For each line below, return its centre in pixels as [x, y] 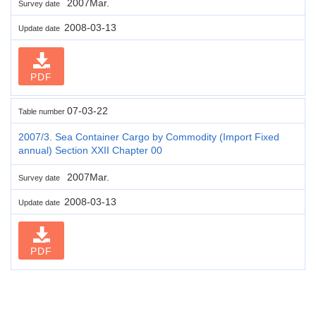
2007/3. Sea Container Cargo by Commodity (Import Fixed [149, 136]
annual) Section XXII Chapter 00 [90, 150]
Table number [43, 111]
